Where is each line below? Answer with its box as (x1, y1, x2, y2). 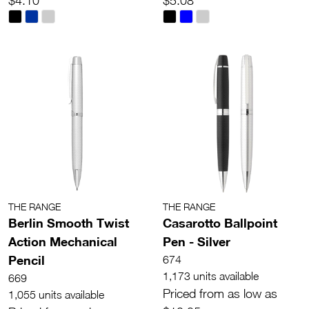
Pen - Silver (163, 233, 230, 249)
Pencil (8, 252, 45, 268)
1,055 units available (8, 288, 104, 301)
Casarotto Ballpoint (163, 215, 277, 230)
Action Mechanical (8, 233, 117, 249)
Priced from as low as (163, 286, 277, 301)
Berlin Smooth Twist (8, 215, 129, 230)
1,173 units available (163, 269, 259, 282)
